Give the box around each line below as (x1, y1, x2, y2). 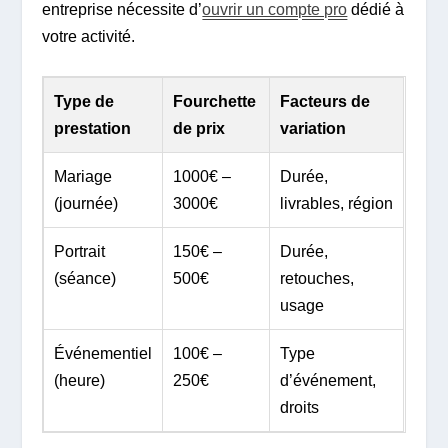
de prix (173, 119, 226, 137)
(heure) (54, 371, 106, 389)
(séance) (54, 269, 117, 287)
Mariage (54, 167, 113, 185)
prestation (54, 119, 132, 137)
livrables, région (280, 194, 394, 212)
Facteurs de (280, 92, 371, 110)
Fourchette (173, 92, 257, 110)
